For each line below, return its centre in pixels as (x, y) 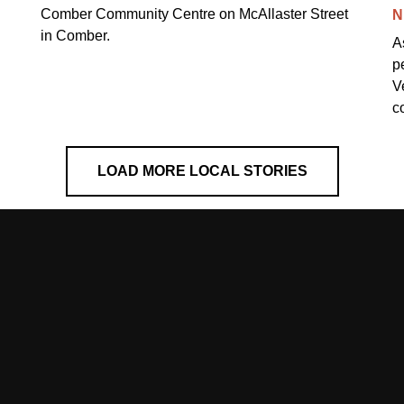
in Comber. (76, 35)
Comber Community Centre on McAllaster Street (195, 14)
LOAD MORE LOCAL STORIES (202, 170)
